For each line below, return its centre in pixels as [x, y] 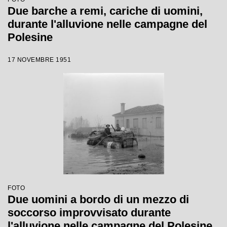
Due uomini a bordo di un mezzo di [98, 199]
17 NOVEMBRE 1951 [39, 60]
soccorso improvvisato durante [89, 213]
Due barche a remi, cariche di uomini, [105, 11]
